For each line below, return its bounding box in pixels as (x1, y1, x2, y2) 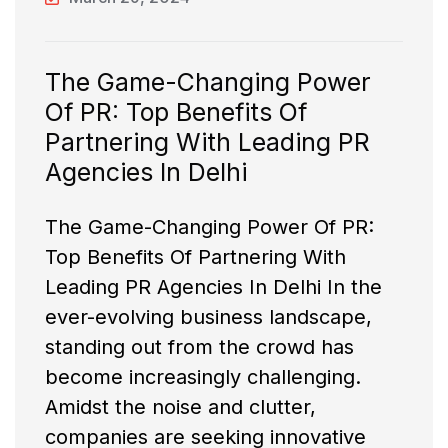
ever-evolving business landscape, (45, 305, 372, 330)
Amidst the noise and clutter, (45, 395, 316, 420)
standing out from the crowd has (45, 335, 354, 360)
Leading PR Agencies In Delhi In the (45, 275, 382, 300)
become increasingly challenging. (45, 365, 361, 390)
